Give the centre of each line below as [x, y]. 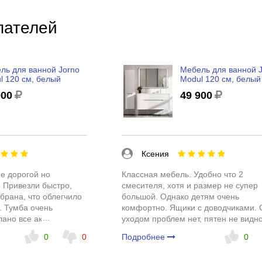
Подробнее [144, 237]
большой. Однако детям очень [180, 196]
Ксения [155, 154]
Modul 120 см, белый [220, 79]
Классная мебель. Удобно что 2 [182, 174]
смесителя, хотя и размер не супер [189, 185]
